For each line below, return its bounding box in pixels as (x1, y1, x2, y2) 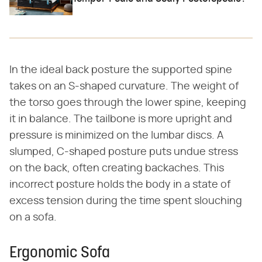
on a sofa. (9, 212, 57, 223)
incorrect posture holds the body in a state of (9, 180, 230, 190)
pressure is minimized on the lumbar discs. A (9, 130, 223, 141)
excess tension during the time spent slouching (9, 196, 242, 206)
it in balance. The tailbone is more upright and (9, 114, 232, 125)
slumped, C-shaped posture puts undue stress (9, 147, 238, 157)
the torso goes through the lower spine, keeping (9, 98, 246, 108)
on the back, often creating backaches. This (9, 163, 224, 174)
